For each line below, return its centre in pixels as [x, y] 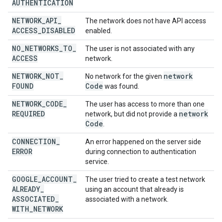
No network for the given [124, 76]
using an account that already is [135, 189]
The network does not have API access [146, 21]
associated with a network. [127, 199]
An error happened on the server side [143, 142]
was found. [121, 86]
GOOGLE [25, 179]
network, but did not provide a [132, 114]
